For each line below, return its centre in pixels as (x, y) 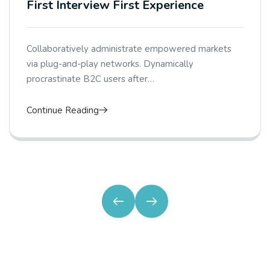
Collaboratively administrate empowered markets (129, 49)
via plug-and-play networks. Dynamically (110, 64)
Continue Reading (63, 111)
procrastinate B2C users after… (90, 79)
